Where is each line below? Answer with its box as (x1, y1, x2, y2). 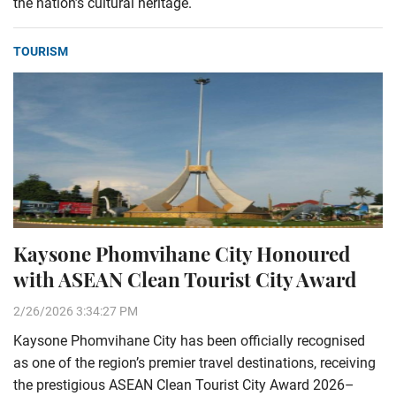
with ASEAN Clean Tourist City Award (13, 266, 356, 293)
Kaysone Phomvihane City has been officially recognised (13, 332, 365, 349)
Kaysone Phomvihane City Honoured (13, 240, 350, 267)
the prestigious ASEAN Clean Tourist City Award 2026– (13, 377, 354, 393)
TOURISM (13, 44, 68, 58)
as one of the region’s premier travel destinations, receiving (13, 354, 376, 371)
